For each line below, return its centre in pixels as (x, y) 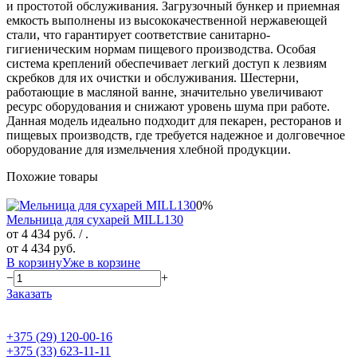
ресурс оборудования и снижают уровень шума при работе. (168, 106)
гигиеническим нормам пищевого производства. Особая (161, 49)
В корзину (34, 262)
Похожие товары (52, 176)
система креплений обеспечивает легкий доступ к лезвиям (167, 63)
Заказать (29, 293)
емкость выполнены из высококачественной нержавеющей (167, 20)
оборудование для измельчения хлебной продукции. (149, 149)
